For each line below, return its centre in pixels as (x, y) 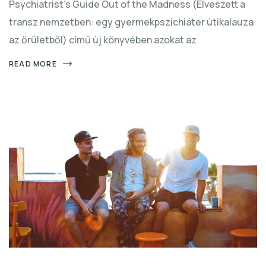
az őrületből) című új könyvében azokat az (103, 39)
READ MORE (33, 64)
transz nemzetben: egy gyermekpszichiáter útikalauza (131, 22)
